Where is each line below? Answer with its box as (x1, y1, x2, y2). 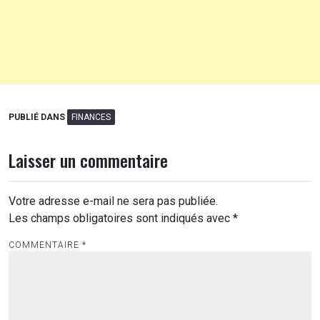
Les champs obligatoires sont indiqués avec (9, 211, 233, 225)
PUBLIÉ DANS (9, 111, 67, 122)
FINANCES (71, 111, 111, 122)
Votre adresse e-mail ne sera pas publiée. (9, 194, 218, 208)
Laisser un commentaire (9, 146, 168, 173)
